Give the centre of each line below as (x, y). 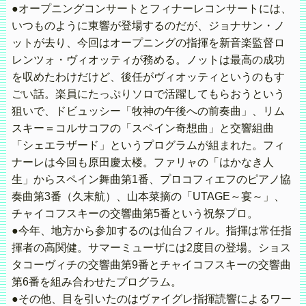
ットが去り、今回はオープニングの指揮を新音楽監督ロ (148, 42)
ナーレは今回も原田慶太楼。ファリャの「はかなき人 (142, 162)
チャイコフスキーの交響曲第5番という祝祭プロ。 (135, 213)
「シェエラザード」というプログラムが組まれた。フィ (148, 145)
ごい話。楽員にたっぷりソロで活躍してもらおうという (148, 94)
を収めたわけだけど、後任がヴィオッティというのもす (148, 76)
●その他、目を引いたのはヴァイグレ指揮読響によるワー (151, 298)
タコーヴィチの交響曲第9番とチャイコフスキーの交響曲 (151, 264)
